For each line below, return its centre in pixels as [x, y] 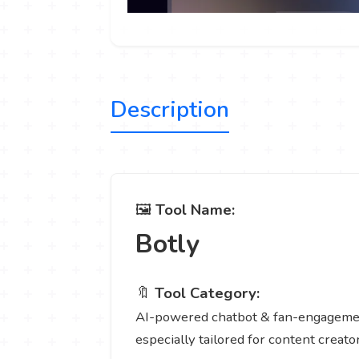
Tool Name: [195, 210]
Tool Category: [207, 294]
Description [170, 110]
